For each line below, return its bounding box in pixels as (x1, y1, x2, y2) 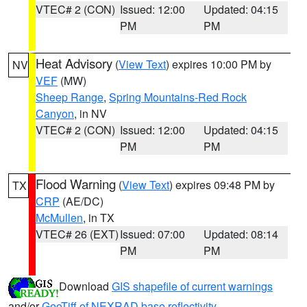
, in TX (83, 210, 114, 225)
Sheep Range (36, 89, 103, 105)
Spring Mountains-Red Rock (109, 89, 247, 105)
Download (59, 278, 112, 295)
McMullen (36, 210, 83, 225)
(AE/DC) (60, 193, 103, 209)
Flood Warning (36, 175, 116, 193)
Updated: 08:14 (204, 226, 279, 242)
